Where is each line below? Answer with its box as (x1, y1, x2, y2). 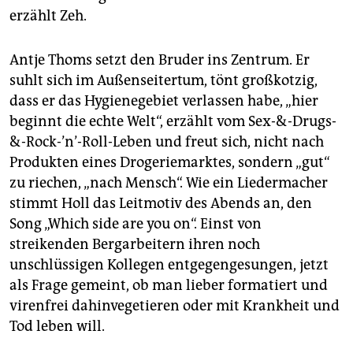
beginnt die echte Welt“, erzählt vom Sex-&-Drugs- (9, 113, 336, 131)
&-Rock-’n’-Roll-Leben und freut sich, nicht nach (9, 133, 324, 151)
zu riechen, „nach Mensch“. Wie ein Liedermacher (9, 174, 328, 192)
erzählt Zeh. (9, 7, 87, 25)
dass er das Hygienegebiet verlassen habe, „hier (9, 92, 318, 110)
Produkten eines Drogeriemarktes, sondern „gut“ (9, 154, 330, 172)
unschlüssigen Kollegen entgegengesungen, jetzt (9, 256, 329, 274)
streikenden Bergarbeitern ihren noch (9, 236, 260, 254)
